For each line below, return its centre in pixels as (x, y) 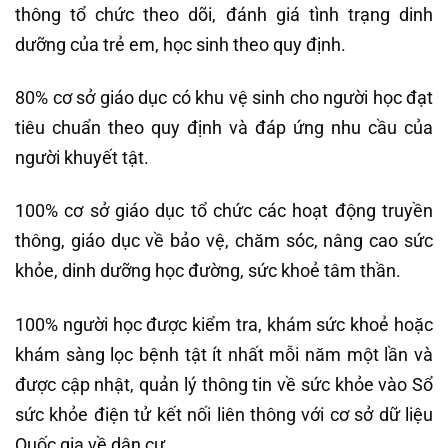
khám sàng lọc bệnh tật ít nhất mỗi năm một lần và (224, 354)
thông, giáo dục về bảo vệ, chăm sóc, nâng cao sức (224, 241)
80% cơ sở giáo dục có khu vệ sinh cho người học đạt (224, 97)
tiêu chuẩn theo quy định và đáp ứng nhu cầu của (224, 127)
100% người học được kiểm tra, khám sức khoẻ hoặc (224, 324)
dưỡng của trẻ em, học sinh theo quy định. (180, 44)
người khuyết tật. (82, 157)
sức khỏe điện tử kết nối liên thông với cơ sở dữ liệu (224, 414)
